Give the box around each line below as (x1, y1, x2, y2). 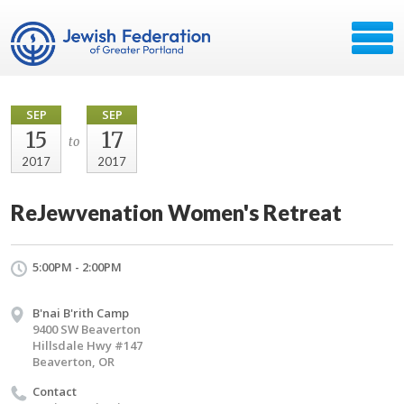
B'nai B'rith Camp (32, 305, 129, 321)
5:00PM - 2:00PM (32, 259, 122, 275)
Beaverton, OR (32, 353, 115, 370)
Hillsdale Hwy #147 (32, 337, 142, 353)
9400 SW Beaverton (32, 321, 141, 337)
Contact (32, 383, 77, 399)
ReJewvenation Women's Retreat (11, 199, 342, 225)
